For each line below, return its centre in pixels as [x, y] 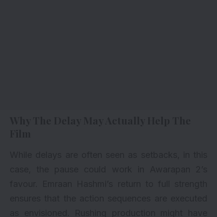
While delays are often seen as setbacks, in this [108, 155]
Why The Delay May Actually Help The [100, 120]
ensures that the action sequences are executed [108, 199]
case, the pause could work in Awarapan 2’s [108, 170]
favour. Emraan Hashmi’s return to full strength [108, 184]
